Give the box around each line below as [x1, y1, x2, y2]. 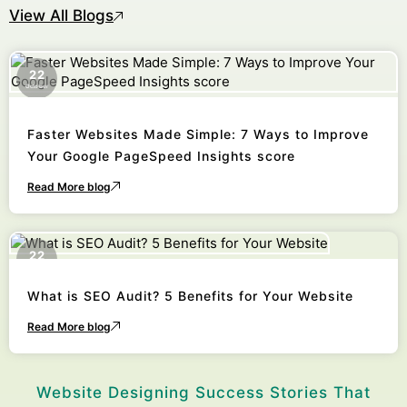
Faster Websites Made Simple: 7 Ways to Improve [27, 126, 369, 142]
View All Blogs [9, 6, 114, 25]
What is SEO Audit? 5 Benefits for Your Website [27, 288, 353, 303]
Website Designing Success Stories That [36, 383, 371, 402]
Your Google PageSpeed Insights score [27, 148, 295, 164]
